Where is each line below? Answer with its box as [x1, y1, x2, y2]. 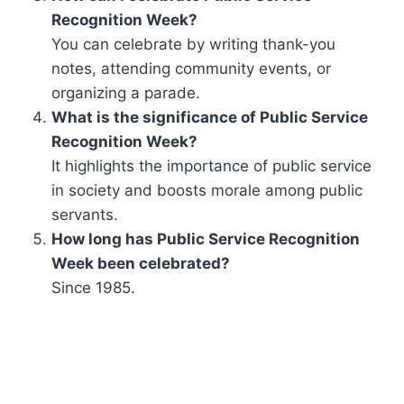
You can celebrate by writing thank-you [51, 34, 336, 53]
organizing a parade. [51, 83, 201, 102]
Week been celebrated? [51, 253, 231, 272]
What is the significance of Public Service [51, 107, 369, 126]
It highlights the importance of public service [51, 156, 372, 175]
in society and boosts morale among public [51, 180, 363, 199]
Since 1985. [51, 278, 136, 297]
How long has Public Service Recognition [51, 229, 361, 248]
